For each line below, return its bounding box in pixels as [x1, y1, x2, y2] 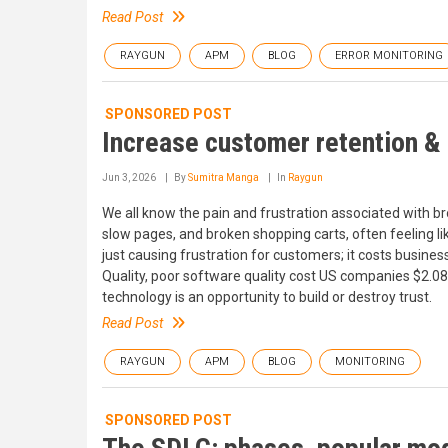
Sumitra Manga [188, 172, 259, 183]
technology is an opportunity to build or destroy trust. [102, 289, 432, 305]
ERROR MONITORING [335, 49, 443, 62]
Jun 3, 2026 [102, 172, 156, 183]
